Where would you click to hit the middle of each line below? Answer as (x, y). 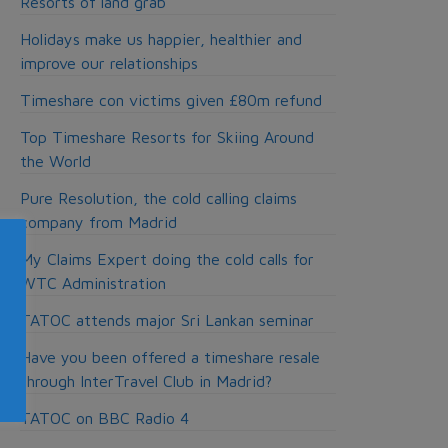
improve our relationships (108, 63)
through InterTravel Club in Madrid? (145, 381)
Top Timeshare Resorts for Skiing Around (166, 137)
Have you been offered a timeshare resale (169, 357)
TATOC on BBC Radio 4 (104, 418)
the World (55, 161)
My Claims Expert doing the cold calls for (166, 259)
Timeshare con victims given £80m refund (170, 100)
